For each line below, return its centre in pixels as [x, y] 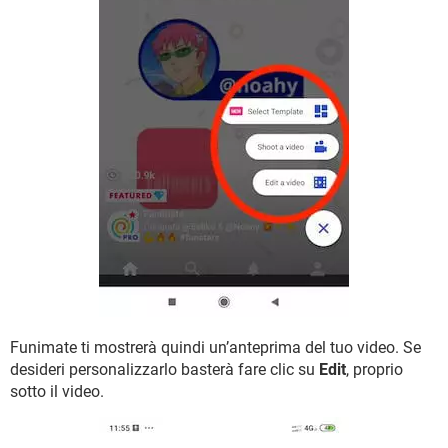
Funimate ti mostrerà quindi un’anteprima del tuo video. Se [215, 348]
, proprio [374, 370]
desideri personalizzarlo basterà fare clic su [164, 370]
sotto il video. [57, 392]
